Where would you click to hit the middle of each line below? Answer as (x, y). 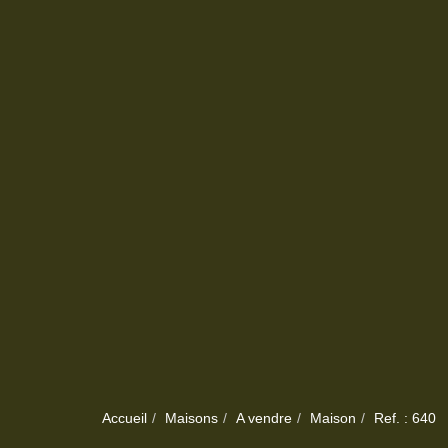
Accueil (124, 418)
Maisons (191, 418)
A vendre (264, 418)
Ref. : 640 (405, 418)
